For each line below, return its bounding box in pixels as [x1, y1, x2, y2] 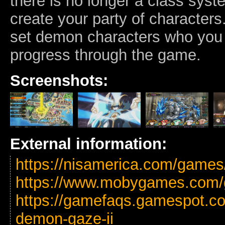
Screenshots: [10, 71, 108, 89]
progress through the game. [10, 46, 201, 64]
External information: [10, 135, 167, 153]
